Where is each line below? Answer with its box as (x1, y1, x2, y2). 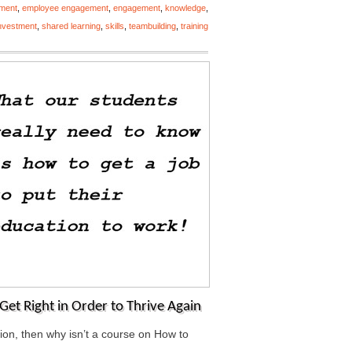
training (181, 21, 208, 31)
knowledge (165, 3, 206, 13)
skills (105, 21, 124, 31)
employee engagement (22, 3, 108, 13)
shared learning (42, 21, 101, 31)
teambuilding (129, 21, 176, 31)
